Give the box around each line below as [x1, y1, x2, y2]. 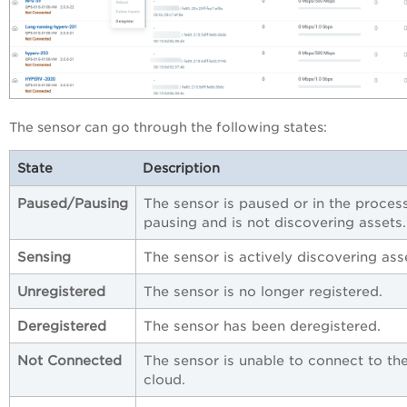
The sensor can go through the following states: [9, 120, 327, 135]
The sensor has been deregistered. [144, 318, 381, 334]
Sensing [17, 249, 71, 265]
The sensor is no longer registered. [144, 283, 382, 300]
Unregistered [17, 283, 105, 300]
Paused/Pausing [17, 195, 128, 212]
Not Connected [17, 352, 122, 369]
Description [143, 161, 220, 176]
